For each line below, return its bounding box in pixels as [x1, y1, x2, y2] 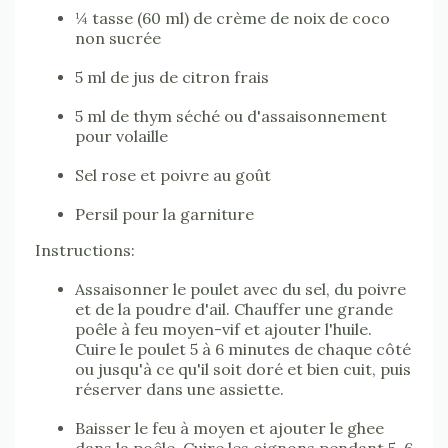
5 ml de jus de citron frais [75, 67, 269, 88]
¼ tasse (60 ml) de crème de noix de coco [75, 8, 390, 29]
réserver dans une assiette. [75, 379, 284, 400]
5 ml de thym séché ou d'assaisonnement [75, 106, 387, 127]
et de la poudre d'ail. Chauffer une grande [75, 299, 393, 320]
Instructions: [35, 240, 135, 261]
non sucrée [75, 28, 161, 49]
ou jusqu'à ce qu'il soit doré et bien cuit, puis [75, 359, 411, 380]
